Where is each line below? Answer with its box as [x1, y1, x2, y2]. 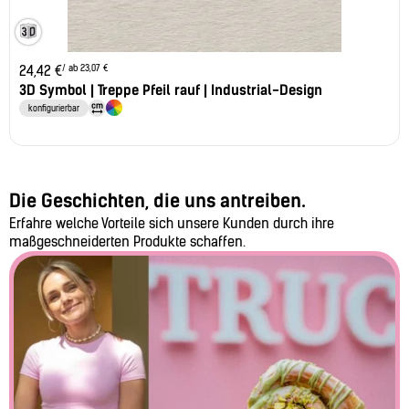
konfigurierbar [28, 102, 79, 113]
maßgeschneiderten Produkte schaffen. [9, 233, 246, 250]
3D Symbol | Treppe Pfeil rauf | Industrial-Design [19, 81, 322, 99]
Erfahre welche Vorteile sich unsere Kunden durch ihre [9, 215, 334, 232]
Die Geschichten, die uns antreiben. [9, 189, 306, 212]
